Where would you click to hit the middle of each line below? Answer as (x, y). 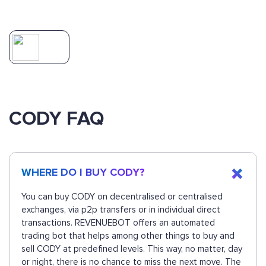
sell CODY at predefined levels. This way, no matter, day (132, 249)
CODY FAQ (56, 119)
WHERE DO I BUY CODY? (83, 172)
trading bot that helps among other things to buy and (128, 236)
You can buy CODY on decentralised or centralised (122, 197)
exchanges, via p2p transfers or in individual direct (121, 210)
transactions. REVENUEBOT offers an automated (118, 223)
